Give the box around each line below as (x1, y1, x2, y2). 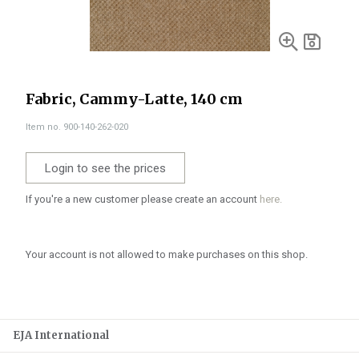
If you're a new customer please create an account (26, 193, 260, 205)
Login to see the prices (45, 161, 166, 175)
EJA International (13, 329, 109, 342)
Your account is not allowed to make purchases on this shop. (26, 248, 308, 260)
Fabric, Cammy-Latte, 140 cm (26, 90, 243, 108)
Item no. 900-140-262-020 (26, 122, 128, 132)
